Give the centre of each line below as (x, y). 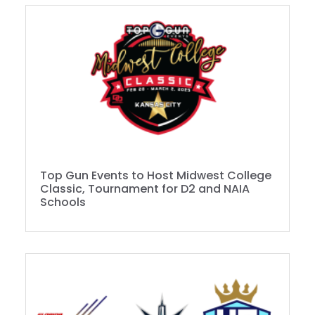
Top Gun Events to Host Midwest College (156, 176)
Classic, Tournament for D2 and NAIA (145, 189)
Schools (63, 202)
